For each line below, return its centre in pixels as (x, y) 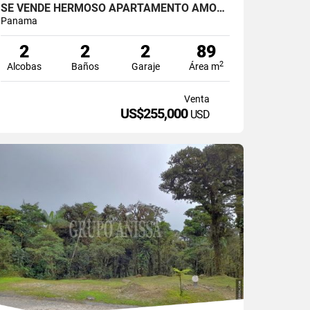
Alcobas (25, 66)
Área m (204, 66)
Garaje (145, 66)
